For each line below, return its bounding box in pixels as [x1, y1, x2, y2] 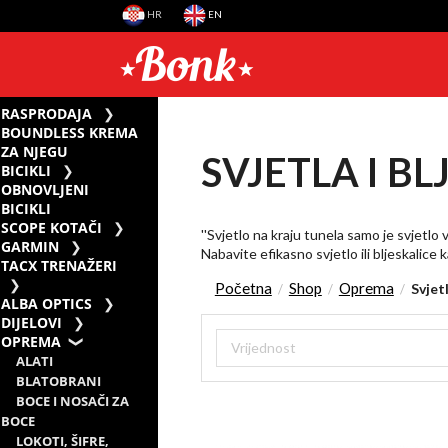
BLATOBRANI [16, 372, 102, 390]
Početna [214, 278, 272, 297]
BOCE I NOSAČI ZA [16, 392, 130, 410]
